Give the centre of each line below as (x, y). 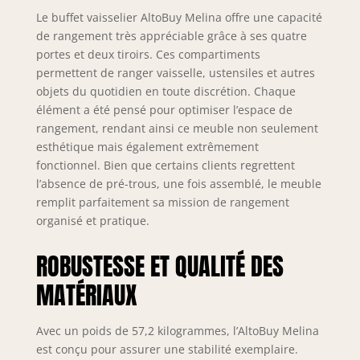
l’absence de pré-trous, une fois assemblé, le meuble (178, 183)
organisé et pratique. (92, 220)
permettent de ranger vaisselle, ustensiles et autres (175, 72)
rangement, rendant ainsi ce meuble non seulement (177, 128)
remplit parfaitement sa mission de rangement (162, 202)
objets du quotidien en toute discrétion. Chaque (166, 91)
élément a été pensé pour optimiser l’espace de (164, 109)
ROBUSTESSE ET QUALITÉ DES (160, 266)
